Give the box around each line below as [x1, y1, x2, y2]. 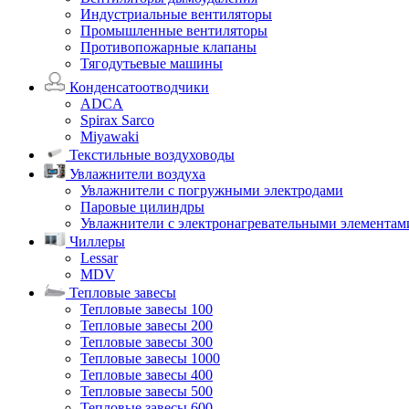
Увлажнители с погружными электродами [80, 183, 343, 199]
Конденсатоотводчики [66, 79, 209, 95]
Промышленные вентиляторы [80, 23, 267, 39]
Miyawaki [80, 128, 139, 144]
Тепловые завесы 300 [80, 334, 213, 351]
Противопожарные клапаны [80, 39, 257, 56]
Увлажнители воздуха [66, 166, 205, 183]
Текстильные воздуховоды [66, 146, 235, 163]
